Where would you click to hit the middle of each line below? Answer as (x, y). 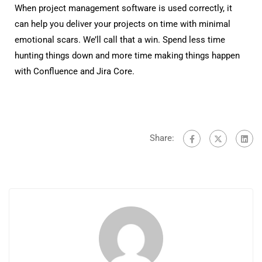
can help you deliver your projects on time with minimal (123, 24)
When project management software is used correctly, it (123, 8)
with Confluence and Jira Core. (75, 71)
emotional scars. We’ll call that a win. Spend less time (120, 40)
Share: (162, 138)
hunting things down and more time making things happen (127, 56)
